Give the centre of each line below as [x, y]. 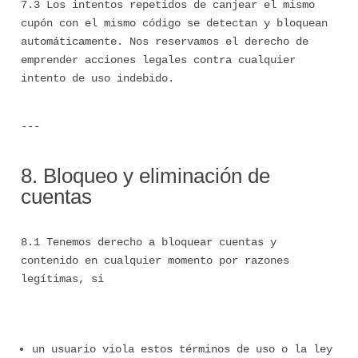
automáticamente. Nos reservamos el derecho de [165, 42]
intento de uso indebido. [97, 78]
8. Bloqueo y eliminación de [145, 176]
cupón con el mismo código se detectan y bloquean [174, 23]
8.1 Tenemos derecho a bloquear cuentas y [149, 242]
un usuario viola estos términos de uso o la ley [182, 349]
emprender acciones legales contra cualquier [158, 60]
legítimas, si [62, 279]
